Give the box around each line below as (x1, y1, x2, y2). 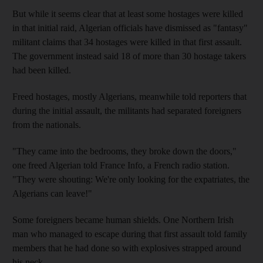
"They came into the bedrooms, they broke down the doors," (12, 146, 237, 156)
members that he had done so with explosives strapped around (12, 242, 241, 253)
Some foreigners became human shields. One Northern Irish (12, 214, 234, 225)
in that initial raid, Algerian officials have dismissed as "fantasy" (12, 22, 248, 33)
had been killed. (12, 65, 71, 75)
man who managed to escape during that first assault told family (12, 228, 247, 239)
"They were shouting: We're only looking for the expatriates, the (12, 174, 249, 184)
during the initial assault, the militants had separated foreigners (12, 105, 241, 116)
